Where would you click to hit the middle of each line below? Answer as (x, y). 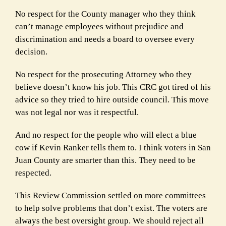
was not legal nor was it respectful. (77, 112)
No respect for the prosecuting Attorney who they (103, 74)
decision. (31, 51)
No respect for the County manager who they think (105, 14)
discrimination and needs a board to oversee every (105, 39)
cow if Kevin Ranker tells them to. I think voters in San (113, 147)
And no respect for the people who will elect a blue (106, 135)
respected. (33, 173)
